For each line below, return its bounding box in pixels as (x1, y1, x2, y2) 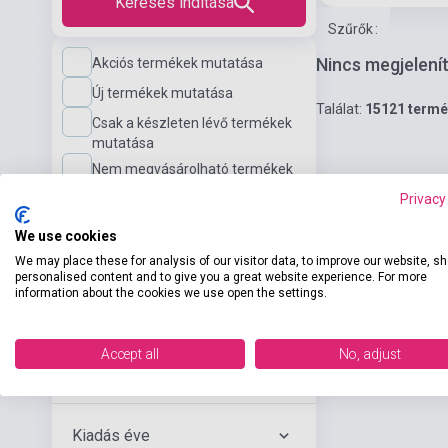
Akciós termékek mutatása (92, 55, 263, 71)
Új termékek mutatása (92, 85, 233, 101)
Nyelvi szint (72, 231, 155, 250)
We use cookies (15, 228, 117, 244)
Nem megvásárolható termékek (92, 161, 293, 177)
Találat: (316, 101, 365, 117)
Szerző (72, 361, 123, 380)
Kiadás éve (72, 426, 150, 445)
